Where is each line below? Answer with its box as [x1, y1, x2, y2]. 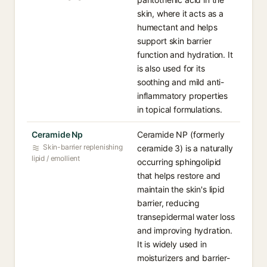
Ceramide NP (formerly [137, 129, 225, 139]
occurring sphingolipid [137, 157, 222, 167]
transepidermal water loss [137, 212, 235, 222]
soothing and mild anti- [137, 77, 225, 87]
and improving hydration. [137, 225, 232, 235]
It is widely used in [137, 239, 207, 249]
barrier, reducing [137, 198, 200, 208]
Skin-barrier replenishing [43, 142, 123, 151]
